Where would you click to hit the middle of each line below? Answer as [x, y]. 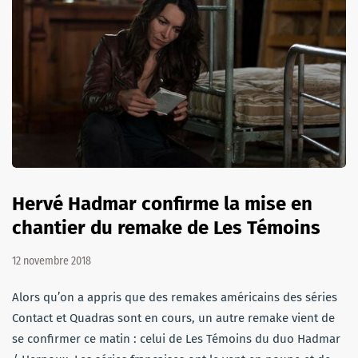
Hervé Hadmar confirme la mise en [162, 204]
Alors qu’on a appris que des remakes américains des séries [175, 298]
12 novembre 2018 [52, 261]
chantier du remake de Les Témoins [166, 228]
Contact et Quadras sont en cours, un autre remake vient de [173, 318]
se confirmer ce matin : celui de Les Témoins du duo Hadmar [176, 339]
